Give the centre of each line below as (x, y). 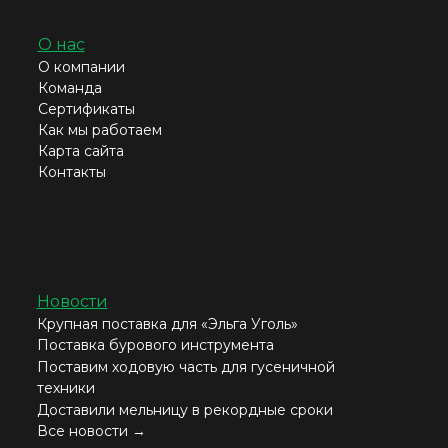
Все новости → (91, 430)
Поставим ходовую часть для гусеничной (185, 366)
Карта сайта (80, 150)
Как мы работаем (99, 129)
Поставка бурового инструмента (155, 344)
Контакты (71, 171)
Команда (69, 87)
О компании (81, 66)
